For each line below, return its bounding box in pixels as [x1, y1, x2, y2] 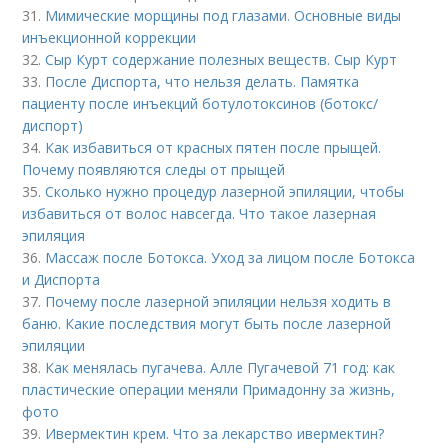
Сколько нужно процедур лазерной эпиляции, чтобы [45, 182, 405, 201]
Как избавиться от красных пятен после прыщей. [45, 138, 382, 157]
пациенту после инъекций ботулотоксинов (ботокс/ [22, 94, 379, 113]
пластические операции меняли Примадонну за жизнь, [22, 380, 396, 399]
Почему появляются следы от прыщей [22, 160, 286, 179]
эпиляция [22, 226, 86, 245]
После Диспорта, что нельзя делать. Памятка [45, 72, 360, 91]
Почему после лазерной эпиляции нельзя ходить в [45, 292, 392, 311]
